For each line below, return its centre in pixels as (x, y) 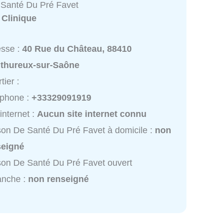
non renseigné (59, 179)
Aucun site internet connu (92, 114)
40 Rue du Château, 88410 (77, 49)
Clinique (19, 18)
